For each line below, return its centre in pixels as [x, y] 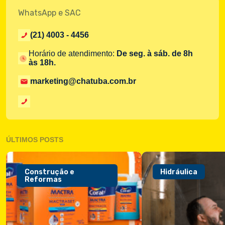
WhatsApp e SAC [49, 13]
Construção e [49, 172]
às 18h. [42, 63]
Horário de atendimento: [73, 54]
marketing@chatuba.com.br [83, 81]
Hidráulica [179, 172]
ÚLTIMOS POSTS [35, 140]
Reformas [43, 179]
